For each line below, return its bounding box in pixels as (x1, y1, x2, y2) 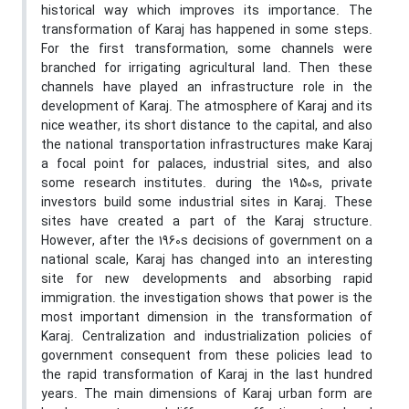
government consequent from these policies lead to (41, 346, 372, 367)
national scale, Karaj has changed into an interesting (41, 250, 372, 271)
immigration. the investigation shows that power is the (41, 288, 372, 309)
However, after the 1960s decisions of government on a (41, 231, 372, 252)
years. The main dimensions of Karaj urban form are (41, 384, 372, 405)
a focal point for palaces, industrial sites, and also (41, 154, 372, 175)
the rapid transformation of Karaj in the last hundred (41, 365, 372, 386)
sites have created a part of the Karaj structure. (41, 212, 372, 233)
